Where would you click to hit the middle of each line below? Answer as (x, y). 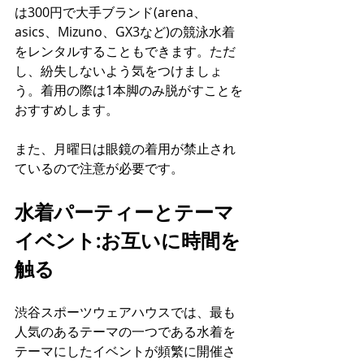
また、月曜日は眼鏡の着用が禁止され (125, 149)
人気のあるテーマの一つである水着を (125, 331)
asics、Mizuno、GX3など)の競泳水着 (125, 32)
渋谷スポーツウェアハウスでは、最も (125, 312)
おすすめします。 (67, 110)
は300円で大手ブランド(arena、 (110, 12)
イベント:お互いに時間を (128, 240)
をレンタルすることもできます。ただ (125, 51)
